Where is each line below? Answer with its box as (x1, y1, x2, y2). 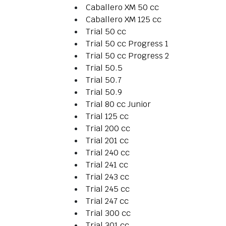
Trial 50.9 (86, 87, 122, 98)
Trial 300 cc (86, 208, 131, 219)
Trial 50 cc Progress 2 (86, 50, 169, 62)
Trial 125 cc (86, 111, 129, 122)
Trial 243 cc (86, 172, 129, 183)
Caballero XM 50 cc (86, 2, 159, 13)
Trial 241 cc (86, 159, 128, 171)
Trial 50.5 (86, 63, 123, 74)
